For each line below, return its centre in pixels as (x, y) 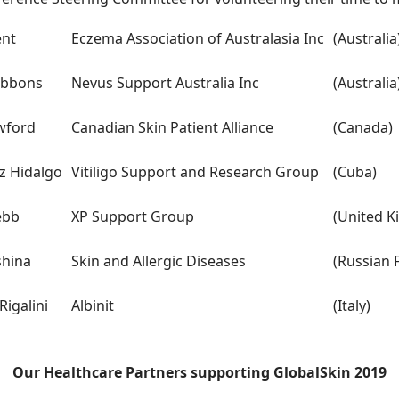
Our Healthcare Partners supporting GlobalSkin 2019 (199, 372)
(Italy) (351, 305)
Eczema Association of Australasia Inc (197, 38)
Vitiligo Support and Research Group (195, 172)
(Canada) (362, 127)
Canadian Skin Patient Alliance (172, 127)
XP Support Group (132, 216)
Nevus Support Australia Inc (165, 83)
